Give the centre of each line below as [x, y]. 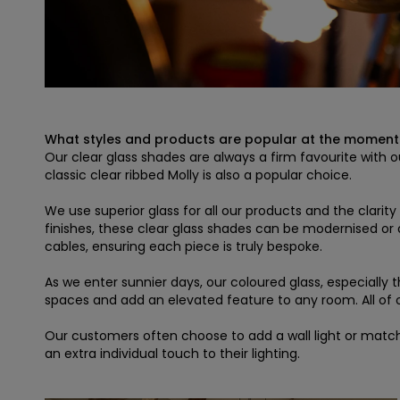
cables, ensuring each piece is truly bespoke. [183, 247]
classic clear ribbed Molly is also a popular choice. [198, 175]
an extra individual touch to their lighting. [172, 354]
